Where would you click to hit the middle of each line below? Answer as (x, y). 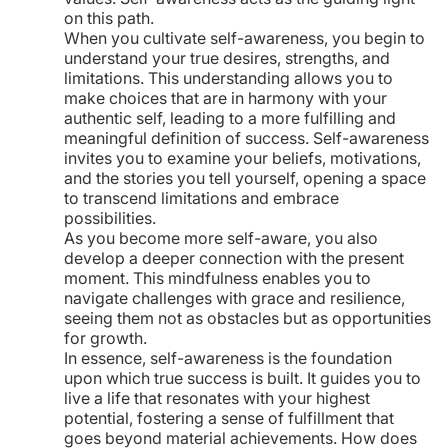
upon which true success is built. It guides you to (242, 378)
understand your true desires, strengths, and (227, 58)
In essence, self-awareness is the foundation (228, 358)
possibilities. (110, 218)
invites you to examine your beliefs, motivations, (242, 158)
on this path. (109, 18)
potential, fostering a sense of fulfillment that (229, 418)
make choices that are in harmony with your (225, 98)
